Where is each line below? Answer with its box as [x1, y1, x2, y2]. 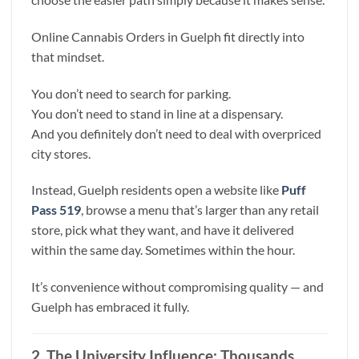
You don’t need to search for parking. [31, 85, 231, 101]
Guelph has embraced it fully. [31, 299, 189, 315]
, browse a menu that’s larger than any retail [81, 202, 319, 218]
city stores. [31, 145, 91, 161]
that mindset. [31, 48, 104, 64]
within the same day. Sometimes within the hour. [31, 242, 295, 258]
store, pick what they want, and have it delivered [31, 222, 294, 238]
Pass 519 [31, 202, 81, 218]
